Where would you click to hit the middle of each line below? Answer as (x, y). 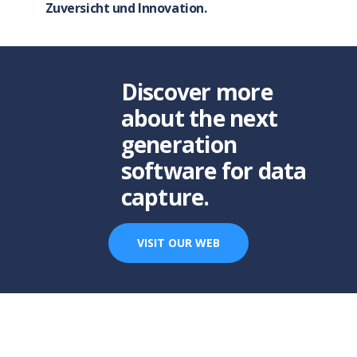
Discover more (196, 92)
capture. (165, 197)
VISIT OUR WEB (178, 243)
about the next (199, 118)
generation (179, 145)
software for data (214, 171)
